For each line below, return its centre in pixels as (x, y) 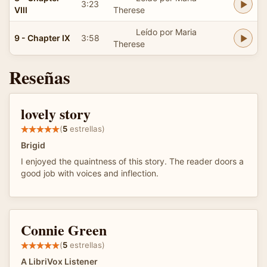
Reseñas (40, 77)
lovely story (56, 113)
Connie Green (64, 229)
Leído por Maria (166, 32)
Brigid (33, 145)
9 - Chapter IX (42, 38)
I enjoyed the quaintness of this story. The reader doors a (132, 161)
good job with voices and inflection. (90, 173)
